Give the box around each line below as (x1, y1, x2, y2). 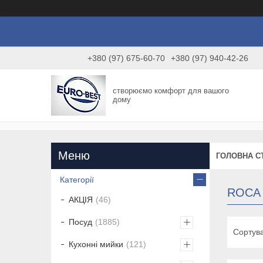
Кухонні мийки (69, 240, 123, 249)
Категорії (60, 175, 94, 185)
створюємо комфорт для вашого (113, 86, 230, 96)
